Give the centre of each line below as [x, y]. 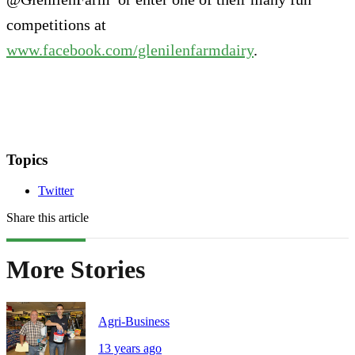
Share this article [48, 217]
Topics [27, 160]
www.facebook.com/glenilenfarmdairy [130, 50]
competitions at [56, 25]
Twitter [56, 190]
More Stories [76, 270]
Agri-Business [134, 321]
